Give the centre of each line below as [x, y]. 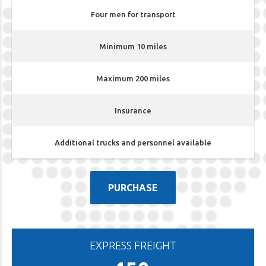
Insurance [133, 110]
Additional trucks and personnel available [133, 142]
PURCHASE [133, 188]
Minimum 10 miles [133, 46]
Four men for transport [133, 14]
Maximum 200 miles [133, 78]
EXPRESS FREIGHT [133, 245]
